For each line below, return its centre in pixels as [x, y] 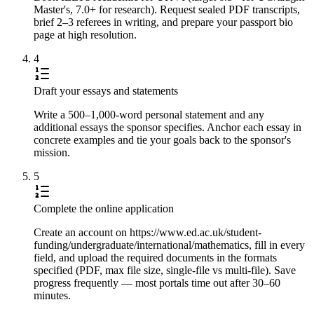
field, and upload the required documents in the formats [155, 257]
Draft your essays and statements [106, 90]
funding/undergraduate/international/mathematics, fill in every [169, 245]
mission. [52, 152]
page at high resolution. [85, 34]
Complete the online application [104, 208]
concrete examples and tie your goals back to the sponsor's [162, 139]
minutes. [52, 295]
